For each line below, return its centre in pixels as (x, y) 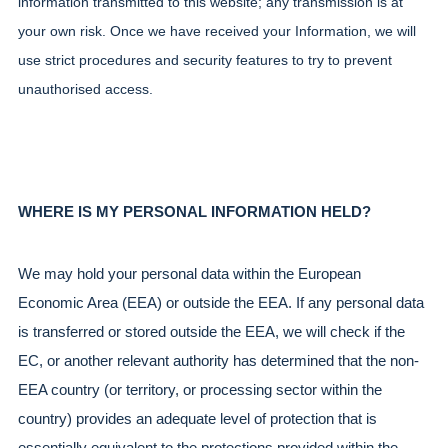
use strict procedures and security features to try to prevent (205, 59)
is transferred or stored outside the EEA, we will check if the (211, 331)
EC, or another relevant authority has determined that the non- (218, 360)
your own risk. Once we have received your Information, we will (217, 30)
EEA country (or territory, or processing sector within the (200, 389)
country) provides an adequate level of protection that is (197, 418)
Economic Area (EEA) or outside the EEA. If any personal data (221, 302)
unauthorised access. (85, 88)
